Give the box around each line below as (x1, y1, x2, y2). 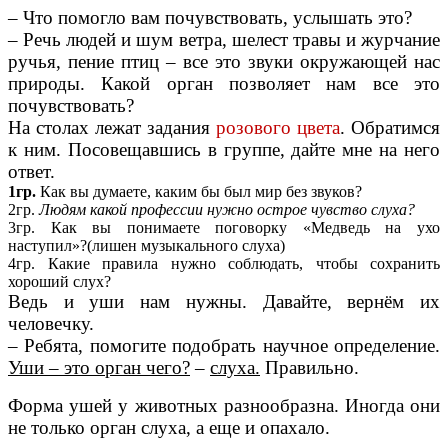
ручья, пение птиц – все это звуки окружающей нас (8, 50, 440, 72)
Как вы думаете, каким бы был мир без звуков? (36, 182, 362, 200)
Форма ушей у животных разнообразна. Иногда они (8, 394, 440, 416)
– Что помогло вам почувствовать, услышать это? (8, 6, 412, 28)
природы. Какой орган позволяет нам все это (8, 72, 440, 94)
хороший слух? (8, 272, 111, 290)
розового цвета (216, 116, 340, 138)
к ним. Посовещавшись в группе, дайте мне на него (8, 138, 440, 160)
